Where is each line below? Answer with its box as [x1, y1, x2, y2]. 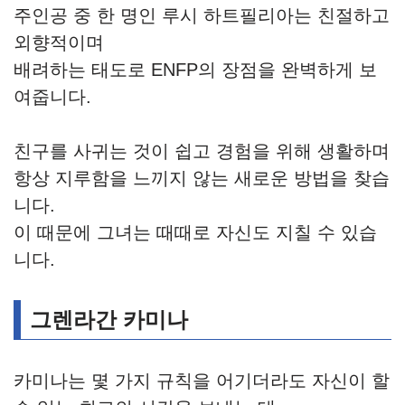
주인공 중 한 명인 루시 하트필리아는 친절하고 [14, 5, 390, 26]
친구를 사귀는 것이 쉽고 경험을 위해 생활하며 [14, 141, 390, 162]
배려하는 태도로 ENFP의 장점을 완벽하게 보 [14, 60, 377, 80]
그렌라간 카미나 [30, 307, 188, 333]
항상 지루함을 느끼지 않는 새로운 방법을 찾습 [14, 168, 390, 189]
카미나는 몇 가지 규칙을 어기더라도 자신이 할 [14, 371, 390, 391]
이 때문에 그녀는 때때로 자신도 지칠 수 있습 [14, 222, 377, 243]
